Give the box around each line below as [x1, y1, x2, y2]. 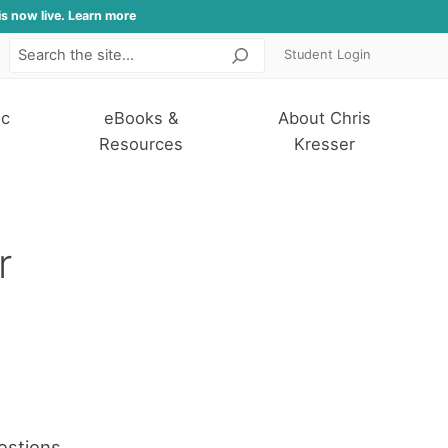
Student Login [284, 47, 372, 63]
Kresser [293, 134, 355, 155]
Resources [99, 134, 184, 155]
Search [238, 50, 300, 73]
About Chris [277, 108, 371, 129]
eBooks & [103, 108, 179, 129]
